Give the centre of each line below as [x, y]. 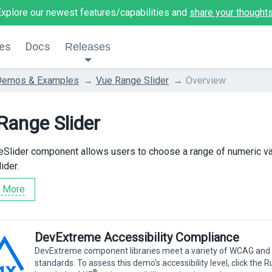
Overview [206, 80]
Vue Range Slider [132, 80]
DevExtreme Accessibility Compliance [137, 237]
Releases [88, 47]
